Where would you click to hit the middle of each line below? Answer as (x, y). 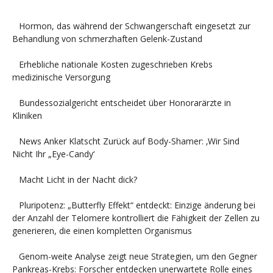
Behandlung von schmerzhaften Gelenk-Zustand (107, 39)
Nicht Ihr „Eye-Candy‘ (53, 154)
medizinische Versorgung (61, 77)
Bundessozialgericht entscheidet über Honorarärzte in (125, 103)
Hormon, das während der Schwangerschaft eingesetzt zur (134, 26)
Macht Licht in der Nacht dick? (78, 180)
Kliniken (27, 116)
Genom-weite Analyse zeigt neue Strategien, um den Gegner (138, 257)
